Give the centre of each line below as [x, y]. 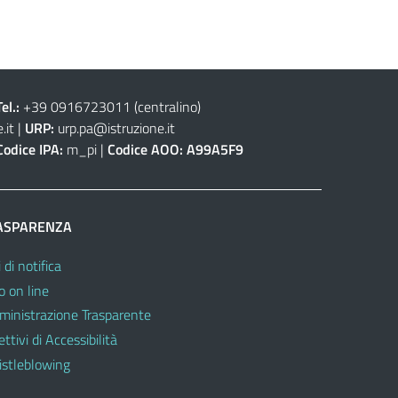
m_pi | [85, 149]
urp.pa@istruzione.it [116, 127]
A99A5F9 [215, 149]
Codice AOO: [145, 149]
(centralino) [165, 106]
